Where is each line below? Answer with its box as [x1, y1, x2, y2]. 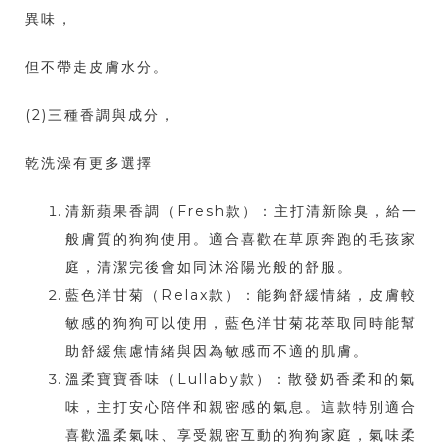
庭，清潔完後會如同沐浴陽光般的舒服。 [65, 258, 353, 277]
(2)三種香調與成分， [25, 106, 176, 125]
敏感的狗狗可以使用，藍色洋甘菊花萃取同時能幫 [65, 314, 417, 333]
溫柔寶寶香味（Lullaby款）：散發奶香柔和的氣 [65, 370, 416, 389]
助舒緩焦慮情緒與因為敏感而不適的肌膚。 [65, 342, 369, 361]
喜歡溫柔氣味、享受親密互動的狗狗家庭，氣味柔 [65, 426, 417, 445]
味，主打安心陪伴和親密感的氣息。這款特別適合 [65, 398, 417, 417]
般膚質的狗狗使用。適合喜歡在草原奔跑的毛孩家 [65, 230, 417, 249]
